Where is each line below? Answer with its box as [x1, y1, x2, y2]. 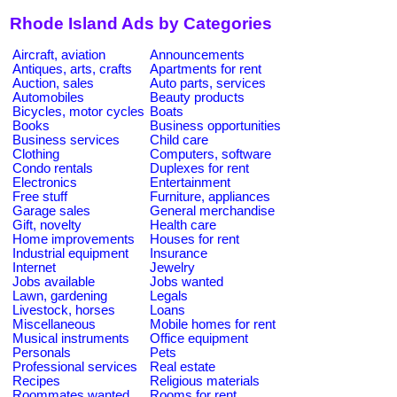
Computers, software [150, 146, 271, 161]
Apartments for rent [150, 61, 261, 76]
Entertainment [150, 175, 230, 190]
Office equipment [150, 331, 248, 346]
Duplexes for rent [150, 160, 249, 175]
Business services [12, 132, 120, 147]
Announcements [150, 47, 245, 62]
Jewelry [150, 260, 195, 275]
